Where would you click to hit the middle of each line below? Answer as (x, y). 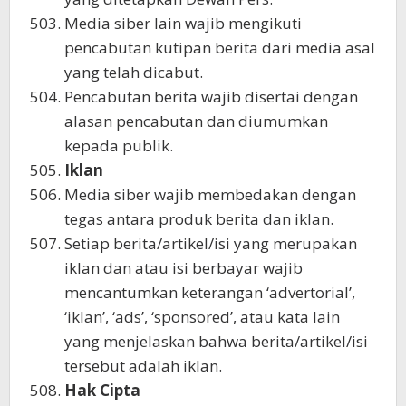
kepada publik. (119, 145)
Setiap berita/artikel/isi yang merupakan (211, 243)
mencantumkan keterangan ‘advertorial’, (210, 292)
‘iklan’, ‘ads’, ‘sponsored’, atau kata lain (202, 316)
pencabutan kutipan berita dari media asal (220, 47)
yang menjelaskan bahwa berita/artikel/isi (216, 341)
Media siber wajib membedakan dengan (210, 194)
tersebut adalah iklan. (143, 365)
